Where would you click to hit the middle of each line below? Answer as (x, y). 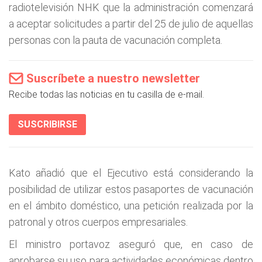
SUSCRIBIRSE (47, 124)
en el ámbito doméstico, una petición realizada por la (131, 206)
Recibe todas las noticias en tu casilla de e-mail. (106, 94)
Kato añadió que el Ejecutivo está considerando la (131, 173)
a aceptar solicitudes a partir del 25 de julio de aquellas (131, 24)
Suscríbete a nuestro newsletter (113, 78)
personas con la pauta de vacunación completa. (116, 40)
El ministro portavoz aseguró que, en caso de (131, 244)
